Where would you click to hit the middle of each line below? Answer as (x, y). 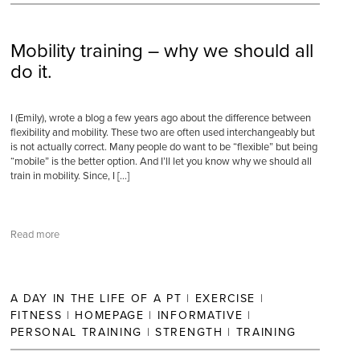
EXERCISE (225, 299)
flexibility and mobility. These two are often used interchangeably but (162, 133)
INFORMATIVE (200, 315)
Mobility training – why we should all (162, 51)
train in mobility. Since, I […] (70, 176)
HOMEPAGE (110, 315)
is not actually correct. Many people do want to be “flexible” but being (164, 147)
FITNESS (36, 315)
